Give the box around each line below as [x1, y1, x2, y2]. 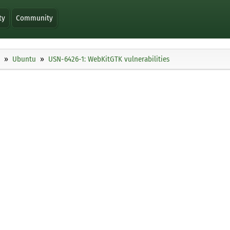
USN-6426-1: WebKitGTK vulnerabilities [48, 54, 169, 64]
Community [16, 13, 53, 23]
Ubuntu [12, 54, 36, 64]
